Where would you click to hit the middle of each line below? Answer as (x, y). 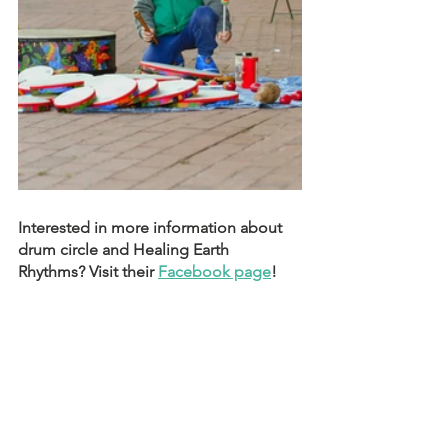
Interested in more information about (152, 228)
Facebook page (214, 272)
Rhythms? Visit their (88, 272)
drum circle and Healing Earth (125, 250)
